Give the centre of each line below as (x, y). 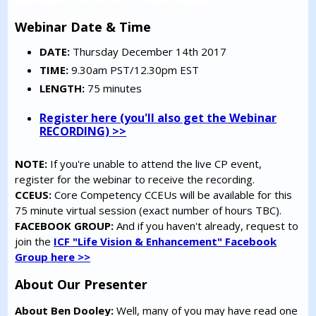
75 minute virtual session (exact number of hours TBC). (148, 211)
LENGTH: (62, 89)
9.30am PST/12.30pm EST (134, 70)
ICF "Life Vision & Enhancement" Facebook (165, 242)
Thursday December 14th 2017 (150, 52)
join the (35, 242)
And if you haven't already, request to (206, 226)
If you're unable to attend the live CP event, (155, 164)
